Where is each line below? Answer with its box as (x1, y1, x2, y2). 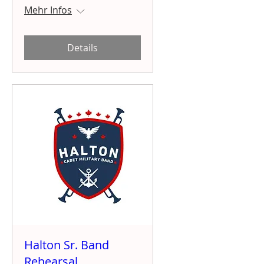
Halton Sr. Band (24, 236, 109, 253)
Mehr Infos (24, 3, 72, 16)
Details (67, 41, 98, 54)
